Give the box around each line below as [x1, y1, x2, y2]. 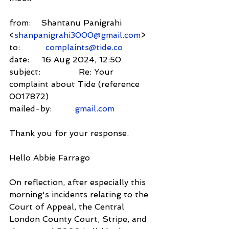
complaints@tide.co [45, 42, 123, 52]
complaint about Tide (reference [9, 79, 142, 89]
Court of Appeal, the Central [9, 201, 127, 212]
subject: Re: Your [9, 66, 116, 77]
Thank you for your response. [9, 128, 129, 138]
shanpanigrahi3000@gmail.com [14, 30, 141, 40]
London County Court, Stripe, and [9, 214, 149, 224]
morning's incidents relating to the [9, 189, 151, 199]
